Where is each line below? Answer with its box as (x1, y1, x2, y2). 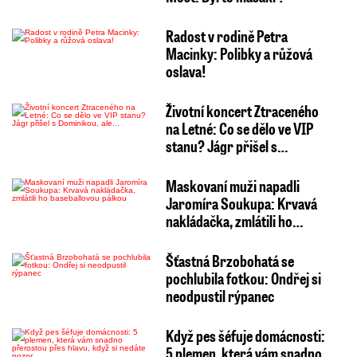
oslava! (165, 61, 206, 82)
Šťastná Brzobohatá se (165, 250, 294, 272)
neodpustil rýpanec (165, 285, 274, 307)
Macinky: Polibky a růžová (165, 43, 312, 65)
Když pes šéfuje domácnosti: (165, 325, 325, 347)
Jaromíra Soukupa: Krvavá (165, 193, 317, 214)
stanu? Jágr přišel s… (165, 135, 288, 157)
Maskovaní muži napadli (165, 175, 300, 197)
